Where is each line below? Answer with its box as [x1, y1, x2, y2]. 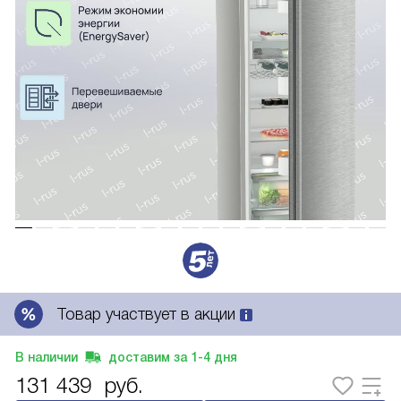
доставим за [108, 350, 187, 364]
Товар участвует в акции [57, 305, 240, 323]
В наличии [15, 350, 78, 364]
